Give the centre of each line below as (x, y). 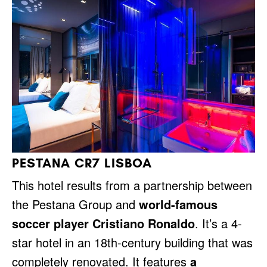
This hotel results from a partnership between (132, 185)
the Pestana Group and (75, 204)
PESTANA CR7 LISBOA (82, 163)
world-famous (178, 204)
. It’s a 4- (218, 223)
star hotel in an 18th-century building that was (132, 242)
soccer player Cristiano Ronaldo (103, 223)
